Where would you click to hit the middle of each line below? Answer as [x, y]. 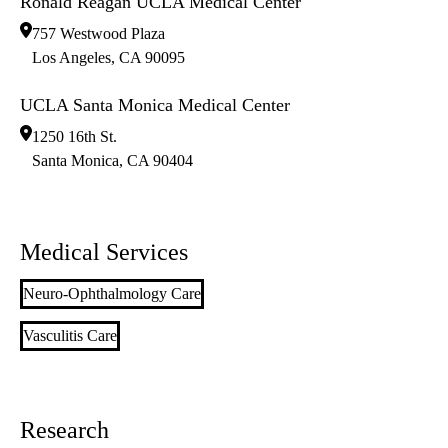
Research [64, 430]
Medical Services [104, 252]
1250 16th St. [74, 137]
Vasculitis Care [70, 336]
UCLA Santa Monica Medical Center [155, 105]
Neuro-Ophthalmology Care [112, 294]
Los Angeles [71, 58]
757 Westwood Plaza [98, 34]
